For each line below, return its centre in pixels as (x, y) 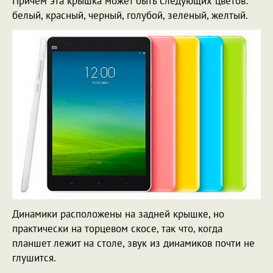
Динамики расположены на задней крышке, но (118, 214)
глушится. (34, 257)
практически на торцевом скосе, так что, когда (117, 228)
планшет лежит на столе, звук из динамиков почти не (133, 243)
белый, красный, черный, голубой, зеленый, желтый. (130, 15)
